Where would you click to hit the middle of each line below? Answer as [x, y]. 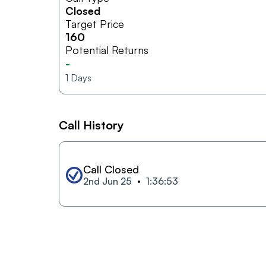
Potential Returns [107, 50]
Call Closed [111, 170]
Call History [91, 125]
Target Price [95, 23]
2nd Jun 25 [107, 181]
